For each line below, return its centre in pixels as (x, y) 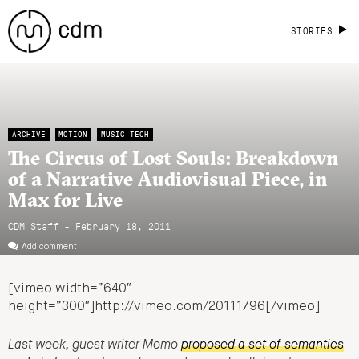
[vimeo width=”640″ (70, 289)
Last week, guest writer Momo (95, 346)
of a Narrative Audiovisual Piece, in (167, 178)
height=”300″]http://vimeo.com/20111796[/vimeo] (164, 307)
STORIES (312, 30)
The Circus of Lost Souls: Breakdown (173, 157)
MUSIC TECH (125, 134)
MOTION (73, 134)
